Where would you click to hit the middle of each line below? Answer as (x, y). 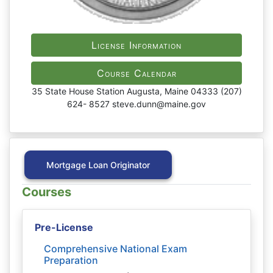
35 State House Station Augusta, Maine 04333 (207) (136, 91)
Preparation (71, 260)
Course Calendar (136, 73)
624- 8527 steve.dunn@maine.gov (136, 104)
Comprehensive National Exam (115, 249)
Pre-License (64, 227)
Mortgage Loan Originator (98, 165)
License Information (136, 45)
